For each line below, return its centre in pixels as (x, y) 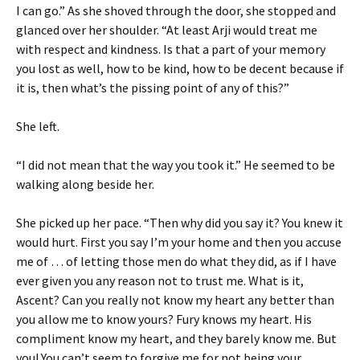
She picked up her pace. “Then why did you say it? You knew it (180, 223)
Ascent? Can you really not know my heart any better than (175, 300)
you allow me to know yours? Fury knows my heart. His (164, 319)
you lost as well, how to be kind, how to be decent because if (180, 69)
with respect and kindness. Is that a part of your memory (171, 49)
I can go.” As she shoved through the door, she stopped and (176, 11)
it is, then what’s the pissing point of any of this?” (153, 88)
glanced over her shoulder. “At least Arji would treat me (167, 30)
